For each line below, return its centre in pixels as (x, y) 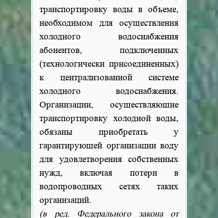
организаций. (65, 200)
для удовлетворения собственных (109, 159)
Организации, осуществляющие (109, 105)
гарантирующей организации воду (109, 146)
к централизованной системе (109, 78)
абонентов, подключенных (109, 50)
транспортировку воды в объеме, (109, 9)
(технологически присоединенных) (109, 64)
